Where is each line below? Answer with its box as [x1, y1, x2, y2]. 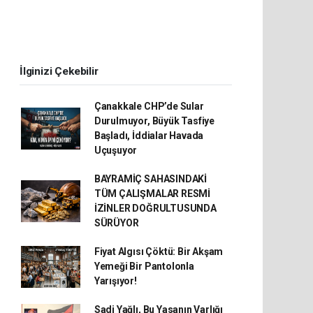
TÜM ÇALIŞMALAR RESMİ [94, 188, 210, 199]
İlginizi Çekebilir [20, 65, 99, 78]
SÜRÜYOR [94, 217, 139, 228]
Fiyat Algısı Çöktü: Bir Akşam [94, 246, 224, 257]
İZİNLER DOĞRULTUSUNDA [94, 203, 217, 214]
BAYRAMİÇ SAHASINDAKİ [94, 173, 207, 184]
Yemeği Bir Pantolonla [94, 261, 194, 272]
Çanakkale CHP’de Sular [94, 101, 204, 112]
